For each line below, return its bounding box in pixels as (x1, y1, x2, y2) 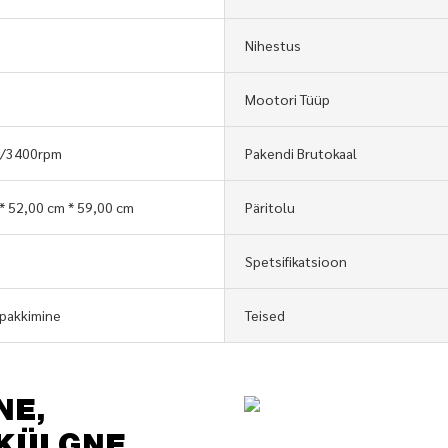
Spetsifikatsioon (245, 251, 347, 270)
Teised (245, 305, 285, 324)
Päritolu (245, 197, 295, 216)
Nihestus (245, 35, 301, 54)
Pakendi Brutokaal (245, 143, 357, 162)
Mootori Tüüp (245, 89, 330, 108)
